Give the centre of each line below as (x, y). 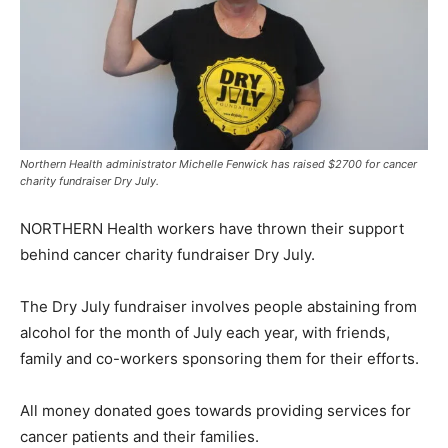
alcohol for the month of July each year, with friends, (205, 332)
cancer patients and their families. (139, 436)
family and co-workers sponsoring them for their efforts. (219, 358)
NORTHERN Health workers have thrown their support (212, 228)
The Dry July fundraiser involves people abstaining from (218, 306)
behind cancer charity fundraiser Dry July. (167, 254)
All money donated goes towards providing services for (215, 410)
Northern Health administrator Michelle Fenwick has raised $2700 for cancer (218, 163)
